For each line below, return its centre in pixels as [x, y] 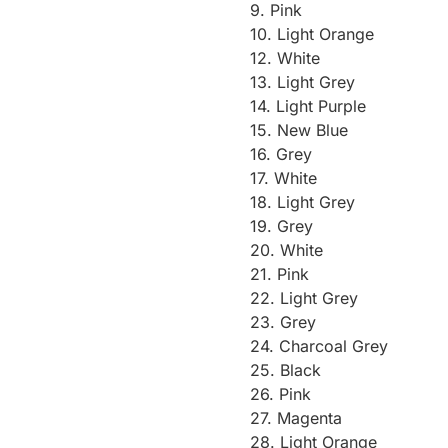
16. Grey [281, 153]
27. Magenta [296, 417]
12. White [285, 57]
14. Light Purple [308, 105]
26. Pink [281, 393]
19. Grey [282, 225]
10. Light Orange [312, 33]
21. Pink [280, 273]
